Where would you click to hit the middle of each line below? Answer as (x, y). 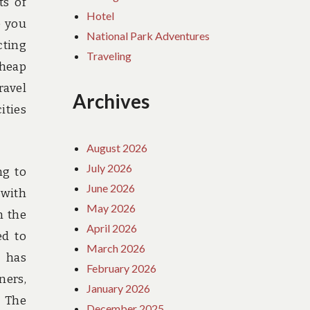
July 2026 (110, 167)
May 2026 (111, 208)
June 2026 (111, 188)
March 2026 (116, 248)
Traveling (109, 55)
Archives (111, 102)
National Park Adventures (148, 35)
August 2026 (117, 147)
